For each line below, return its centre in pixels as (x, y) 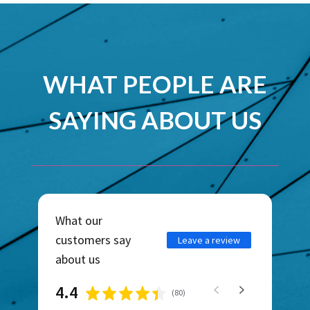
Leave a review (209, 240)
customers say (93, 240)
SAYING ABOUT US (155, 120)
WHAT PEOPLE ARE (155, 84)
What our (79, 221)
